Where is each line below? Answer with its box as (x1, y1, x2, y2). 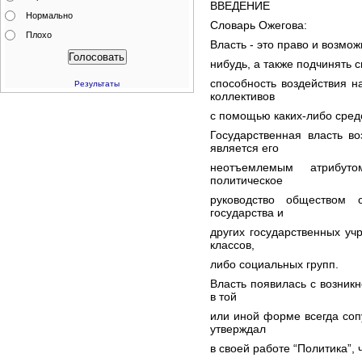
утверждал (210, 322, 266, 335)
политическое (210, 174, 283, 187)
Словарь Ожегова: (210, 19, 307, 32)
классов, (210, 238, 255, 251)
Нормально (26, 11, 73, 20)
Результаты (74, 79, 120, 88)
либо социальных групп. (210, 258, 339, 271)
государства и (210, 206, 284, 219)
